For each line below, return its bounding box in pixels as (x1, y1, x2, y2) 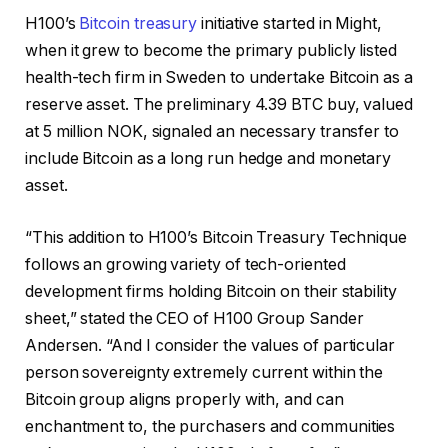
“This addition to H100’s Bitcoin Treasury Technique (25, 227, 407, 247)
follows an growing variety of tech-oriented (25, 254, 346, 274)
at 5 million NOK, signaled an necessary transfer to (25, 122, 399, 142)
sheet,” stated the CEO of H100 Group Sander (25, 308, 364, 328)
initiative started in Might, (197, 14, 382, 34)
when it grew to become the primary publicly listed (25, 41, 398, 61)
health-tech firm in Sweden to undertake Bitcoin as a (25, 68, 413, 88)
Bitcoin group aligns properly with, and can (25, 389, 344, 409)
